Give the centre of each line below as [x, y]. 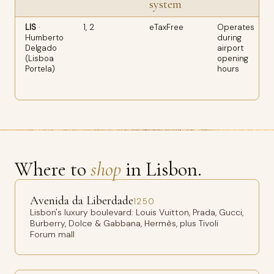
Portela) [40, 69]
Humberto [44, 38]
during [229, 38]
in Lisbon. [161, 169]
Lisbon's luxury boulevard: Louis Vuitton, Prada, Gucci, [137, 212]
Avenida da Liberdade [82, 201]
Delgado [41, 48]
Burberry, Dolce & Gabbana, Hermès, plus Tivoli [124, 223]
